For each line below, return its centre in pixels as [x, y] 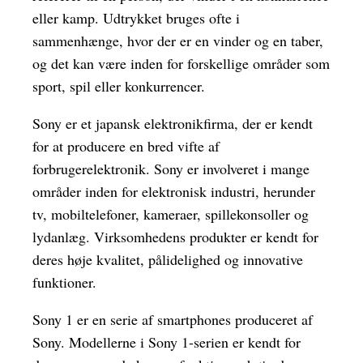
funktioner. [64, 282]
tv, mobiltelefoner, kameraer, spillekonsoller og [171, 214]
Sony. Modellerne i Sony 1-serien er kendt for [167, 342]
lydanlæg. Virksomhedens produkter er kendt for [175, 237]
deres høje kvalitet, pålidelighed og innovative [168, 260]
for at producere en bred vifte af [126, 146]
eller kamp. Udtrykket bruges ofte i [136, 18]
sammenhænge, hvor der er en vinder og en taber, [178, 41]
